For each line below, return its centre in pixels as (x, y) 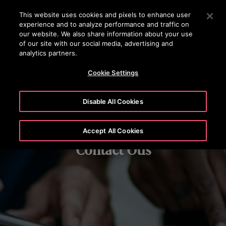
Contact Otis (113, 150)
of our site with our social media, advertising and (96, 43)
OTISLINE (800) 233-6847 (113, 8)
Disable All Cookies (113, 101)
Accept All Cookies (113, 130)
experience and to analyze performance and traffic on (104, 24)
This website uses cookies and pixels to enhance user (105, 15)
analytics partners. (48, 53)
